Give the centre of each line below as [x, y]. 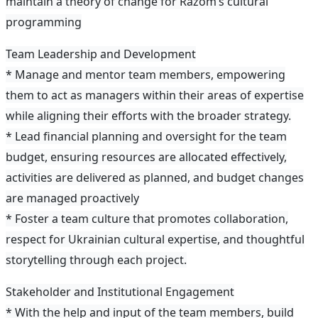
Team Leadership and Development [101, 54]
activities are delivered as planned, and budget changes [155, 178]
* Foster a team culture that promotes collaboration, [147, 219]
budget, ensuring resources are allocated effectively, [146, 157]
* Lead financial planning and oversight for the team [146, 137]
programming [44, 22]
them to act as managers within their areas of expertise [155, 95]
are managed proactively [72, 198]
